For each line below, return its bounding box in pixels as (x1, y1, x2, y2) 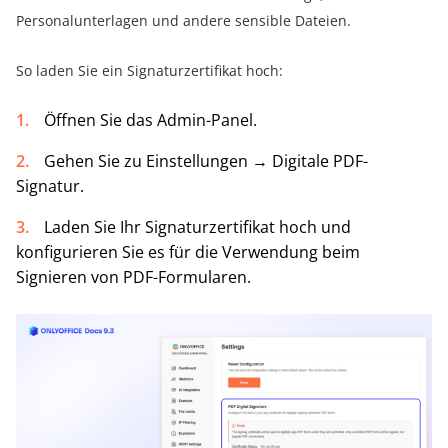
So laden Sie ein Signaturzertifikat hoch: (16, 61, 283, 81)
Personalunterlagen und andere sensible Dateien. (16, 11, 351, 31)
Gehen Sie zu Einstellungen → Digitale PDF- (44, 150, 368, 173)
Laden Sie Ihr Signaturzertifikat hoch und (44, 216, 351, 239)
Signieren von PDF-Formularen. (16, 266, 251, 289)
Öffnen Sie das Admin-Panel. (44, 109, 257, 132)
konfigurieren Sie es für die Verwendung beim (16, 241, 360, 264)
